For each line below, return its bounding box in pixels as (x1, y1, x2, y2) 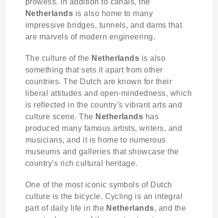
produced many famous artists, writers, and (25, 124, 182, 132)
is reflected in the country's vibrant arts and (25, 100, 182, 109)
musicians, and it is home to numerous (25, 135, 166, 144)
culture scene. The (25, 112, 96, 121)
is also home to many (73, 9, 153, 18)
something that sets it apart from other (25, 65, 163, 74)
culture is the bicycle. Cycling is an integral (25, 192, 183, 200)
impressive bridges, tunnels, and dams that (25, 20, 182, 29)
